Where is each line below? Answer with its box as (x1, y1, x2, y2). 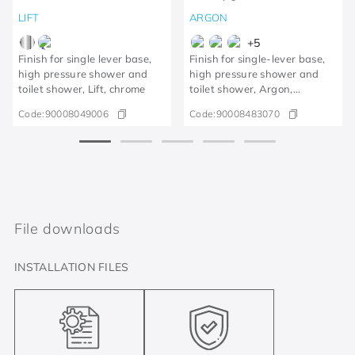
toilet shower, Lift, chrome (18, 82, 146, 95)
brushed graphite (189, 97, 277, 110)
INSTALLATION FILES (14, 259, 129, 274)
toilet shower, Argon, (189, 82, 293, 95)
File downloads (14, 219, 120, 238)
